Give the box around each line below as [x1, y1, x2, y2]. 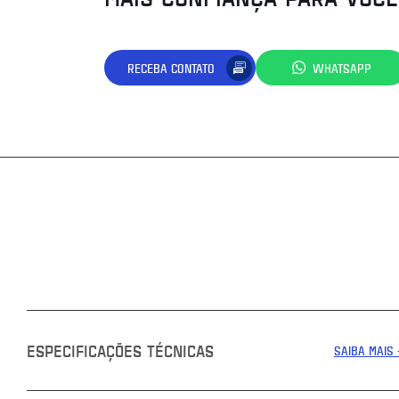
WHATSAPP [313, 59, 371, 77]
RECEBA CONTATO [127, 59, 215, 77]
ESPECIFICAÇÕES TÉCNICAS [27, 338, 214, 362]
